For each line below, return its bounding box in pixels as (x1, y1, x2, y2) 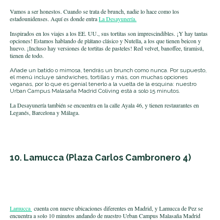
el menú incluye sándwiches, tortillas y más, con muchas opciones (10, 73, 188, 81)
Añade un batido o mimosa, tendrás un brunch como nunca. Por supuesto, (10, 66, 207, 74)
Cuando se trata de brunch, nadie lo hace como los (63, 7, 179, 15)
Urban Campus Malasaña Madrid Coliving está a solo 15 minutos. (10, 87, 180, 94)
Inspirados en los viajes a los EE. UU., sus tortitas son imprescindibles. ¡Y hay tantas (10, 29, 208, 37)
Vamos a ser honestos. (10, 7, 63, 15)
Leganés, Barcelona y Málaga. (10, 108, 80, 116)
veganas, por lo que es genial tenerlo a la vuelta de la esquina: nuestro (10, 80, 196, 87)
